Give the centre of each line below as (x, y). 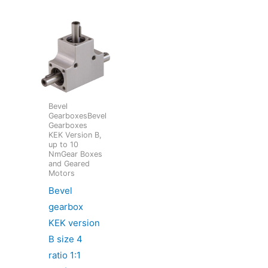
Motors (62, 173)
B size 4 (66, 239)
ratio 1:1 (65, 255)
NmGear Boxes (76, 154)
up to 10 (64, 145)
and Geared (69, 164)
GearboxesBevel (78, 116)
